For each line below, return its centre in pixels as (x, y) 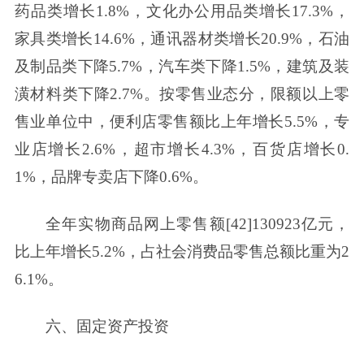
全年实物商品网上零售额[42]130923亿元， (198, 223)
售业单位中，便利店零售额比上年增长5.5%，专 (182, 122)
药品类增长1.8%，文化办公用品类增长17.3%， (182, 11)
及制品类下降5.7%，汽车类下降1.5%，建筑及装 (182, 67)
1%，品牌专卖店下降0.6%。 (111, 177)
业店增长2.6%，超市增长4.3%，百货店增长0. (182, 149)
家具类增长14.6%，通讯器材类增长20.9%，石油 (182, 39)
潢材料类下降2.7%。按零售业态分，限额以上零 (182, 94)
